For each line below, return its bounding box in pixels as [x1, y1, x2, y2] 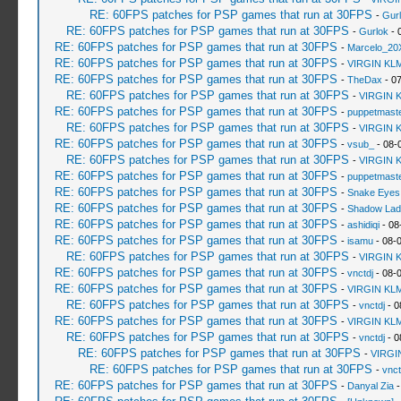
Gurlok [358, 26, 388, 37]
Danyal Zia [346, 380, 394, 391]
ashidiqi [346, 219, 380, 230]
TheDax [346, 74, 382, 85]
